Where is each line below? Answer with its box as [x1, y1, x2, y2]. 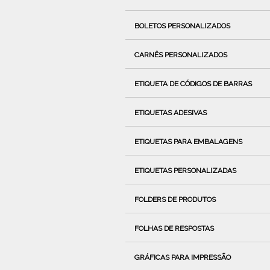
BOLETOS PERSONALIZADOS [134, 21, 230, 30]
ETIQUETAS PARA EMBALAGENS [134, 137, 242, 146]
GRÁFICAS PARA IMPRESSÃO [134, 253, 231, 262]
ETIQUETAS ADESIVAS [134, 108, 207, 117]
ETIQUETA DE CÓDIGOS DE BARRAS [134, 79, 252, 88]
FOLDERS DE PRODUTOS [134, 195, 216, 204]
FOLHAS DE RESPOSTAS [134, 224, 214, 233]
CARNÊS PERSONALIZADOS [134, 50, 227, 59]
